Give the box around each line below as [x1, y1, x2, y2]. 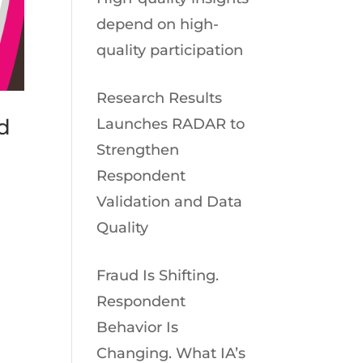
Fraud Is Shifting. [96, 267, 220, 284]
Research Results [96, 89, 223, 107]
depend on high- [96, 15, 220, 33]
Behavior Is [96, 318, 179, 336]
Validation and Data [96, 193, 243, 211]
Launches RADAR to [96, 115, 246, 133]
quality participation [96, 41, 244, 59]
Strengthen [96, 141, 180, 159]
